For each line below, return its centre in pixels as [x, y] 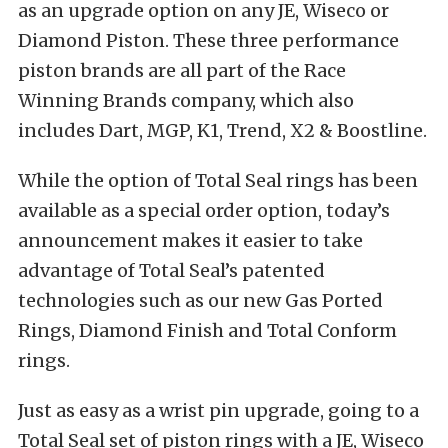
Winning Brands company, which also [186, 101]
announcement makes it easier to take [190, 241]
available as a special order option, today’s [204, 211]
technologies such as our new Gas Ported [200, 301]
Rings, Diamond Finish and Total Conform [207, 331]
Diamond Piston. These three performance [208, 41]
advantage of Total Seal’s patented [171, 271]
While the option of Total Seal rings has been [218, 181]
